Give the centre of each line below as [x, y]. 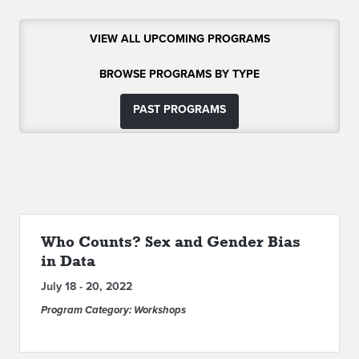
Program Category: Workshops [113, 310]
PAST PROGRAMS [179, 109]
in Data [68, 260]
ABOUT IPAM [179, 13]
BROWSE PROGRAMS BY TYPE [179, 74]
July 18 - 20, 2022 [87, 286]
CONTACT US [179, 57]
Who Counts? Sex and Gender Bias [171, 241]
